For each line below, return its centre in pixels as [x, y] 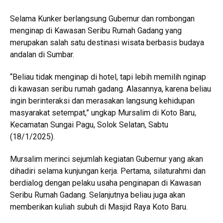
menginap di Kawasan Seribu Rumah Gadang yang [96, 31]
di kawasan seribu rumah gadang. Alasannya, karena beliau [111, 89]
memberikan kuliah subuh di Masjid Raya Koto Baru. [99, 207]
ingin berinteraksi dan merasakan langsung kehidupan [102, 101]
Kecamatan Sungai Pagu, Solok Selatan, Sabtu [89, 125]
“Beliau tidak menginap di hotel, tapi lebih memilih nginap [108, 77]
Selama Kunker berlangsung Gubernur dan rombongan [102, 19]
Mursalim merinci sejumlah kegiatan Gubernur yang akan [107, 159]
